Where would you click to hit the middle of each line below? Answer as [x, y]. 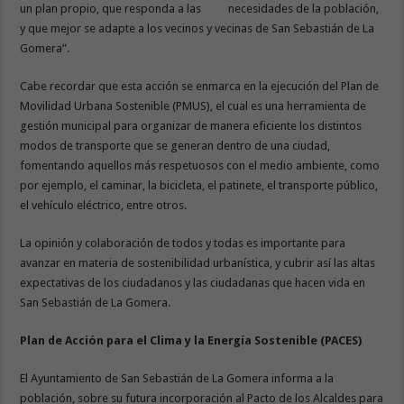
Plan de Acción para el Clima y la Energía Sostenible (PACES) [191, 341]
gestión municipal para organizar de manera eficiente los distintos [191, 126]
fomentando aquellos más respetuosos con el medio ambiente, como [200, 166]
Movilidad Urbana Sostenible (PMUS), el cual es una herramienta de [193, 106]
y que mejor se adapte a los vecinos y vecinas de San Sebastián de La [197, 29]
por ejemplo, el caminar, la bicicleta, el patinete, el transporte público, [199, 186]
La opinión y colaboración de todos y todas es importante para [183, 243]
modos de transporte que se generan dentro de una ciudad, [175, 146]
